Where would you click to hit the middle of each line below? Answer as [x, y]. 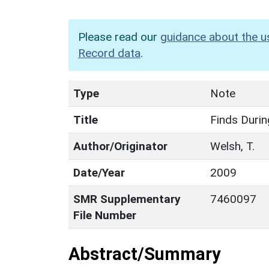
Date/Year [99, 172]
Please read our [119, 37]
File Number [105, 215]
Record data [109, 53]
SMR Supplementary [127, 199]
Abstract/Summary [144, 254]
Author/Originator [120, 146]
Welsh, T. [232, 146]
